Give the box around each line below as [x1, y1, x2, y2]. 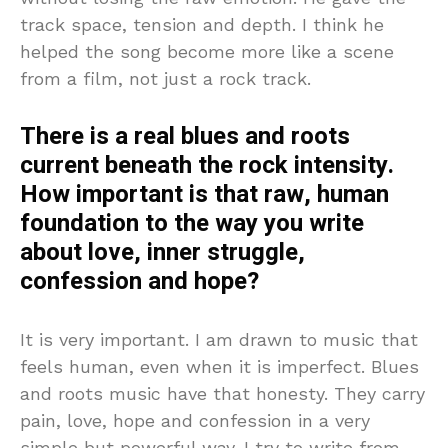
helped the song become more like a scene [20, 40, 394, 62]
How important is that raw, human [20, 176, 389, 212]
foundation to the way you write [20, 205, 364, 241]
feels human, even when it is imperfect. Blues [20, 355, 419, 377]
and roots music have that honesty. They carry [20, 382, 425, 404]
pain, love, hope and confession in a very [20, 409, 370, 431]
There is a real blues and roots [20, 118, 350, 154]
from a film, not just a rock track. [20, 67, 311, 89]
